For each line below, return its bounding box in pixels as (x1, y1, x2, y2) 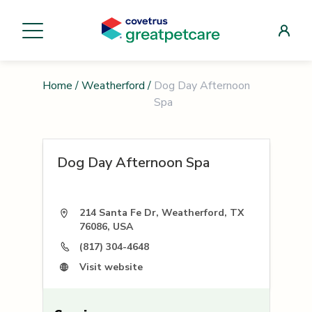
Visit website (79, 260, 143, 274)
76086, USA (79, 220, 133, 234)
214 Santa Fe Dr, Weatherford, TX (79, 206, 244, 220)
